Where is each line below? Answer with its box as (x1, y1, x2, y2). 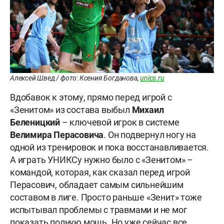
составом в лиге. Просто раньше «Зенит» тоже (10, 192, 202, 203)
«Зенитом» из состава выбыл (10, 104, 132, 115)
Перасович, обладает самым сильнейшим (10, 179, 183, 190)
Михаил (131, 104, 164, 115)
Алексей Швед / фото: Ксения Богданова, (10, 74, 140, 82)
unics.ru (140, 74, 164, 82)
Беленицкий (10, 117, 62, 128)
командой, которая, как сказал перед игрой (10, 167, 190, 178)
